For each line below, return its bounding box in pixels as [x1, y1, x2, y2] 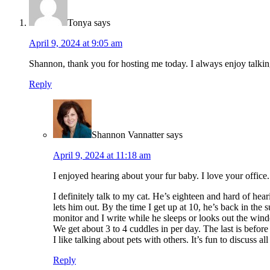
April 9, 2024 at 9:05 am [29, 38, 122, 49]
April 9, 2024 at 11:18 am [53, 150, 151, 161]
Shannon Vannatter [92, 130, 164, 140]
